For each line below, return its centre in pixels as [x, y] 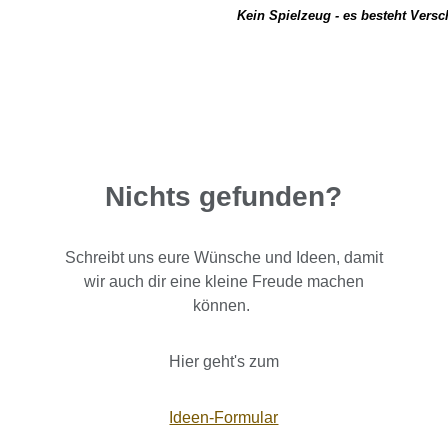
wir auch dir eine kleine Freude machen [223, 281]
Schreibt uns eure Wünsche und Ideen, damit [223, 257]
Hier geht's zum [223, 361]
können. [224, 305]
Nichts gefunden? [224, 196]
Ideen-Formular [224, 417]
